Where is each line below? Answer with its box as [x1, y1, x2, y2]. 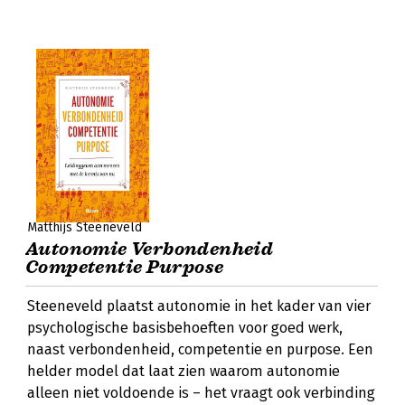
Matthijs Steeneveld [27, 220, 142, 235]
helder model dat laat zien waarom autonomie [27, 363, 340, 380]
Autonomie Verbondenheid [25, 238, 274, 260]
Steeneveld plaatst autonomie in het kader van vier [27, 297, 371, 315]
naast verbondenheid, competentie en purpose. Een [27, 341, 373, 358]
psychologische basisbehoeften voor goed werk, [27, 319, 343, 336]
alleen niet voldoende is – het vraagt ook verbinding [27, 384, 375, 401]
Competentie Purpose [25, 256, 224, 278]
